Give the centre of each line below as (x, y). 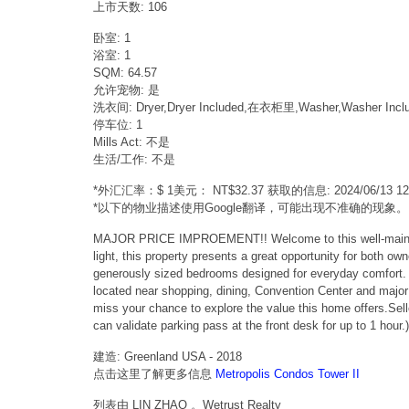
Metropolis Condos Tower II (288, 373)
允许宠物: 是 (126, 89)
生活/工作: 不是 (134, 159)
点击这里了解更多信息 (154, 373)
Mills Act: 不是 (131, 142)
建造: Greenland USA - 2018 (168, 356)
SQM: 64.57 (125, 72)
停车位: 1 (118, 124)
